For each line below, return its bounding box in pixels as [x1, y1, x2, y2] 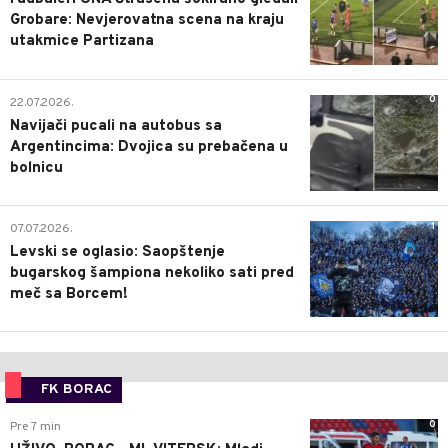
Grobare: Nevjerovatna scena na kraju [10, 11, 284, 31]
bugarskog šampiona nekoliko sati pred [10, 264, 294, 284]
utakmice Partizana [10, 32, 154, 52]
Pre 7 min [10, 419, 61, 436]
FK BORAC [41, 381, 112, 399]
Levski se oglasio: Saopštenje [10, 243, 225, 263]
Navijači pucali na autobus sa [10, 116, 222, 136]
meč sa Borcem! [10, 285, 128, 305]
